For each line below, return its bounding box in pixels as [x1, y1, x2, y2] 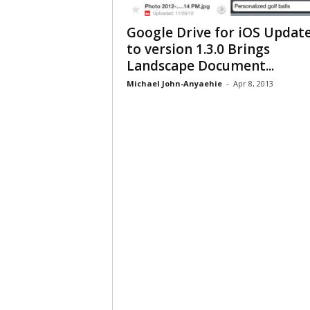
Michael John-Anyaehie [126, 78, 222, 89]
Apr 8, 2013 [232, 78, 273, 89]
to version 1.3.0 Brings [126, 40, 270, 58]
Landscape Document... [126, 57, 274, 75]
